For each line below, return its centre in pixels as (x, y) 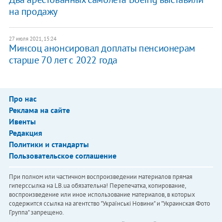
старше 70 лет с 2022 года (63, 60)
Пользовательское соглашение (62, 156)
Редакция (25, 133)
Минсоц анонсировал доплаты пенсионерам (102, 48)
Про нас (23, 99)
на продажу (33, 12)
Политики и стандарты (49, 144)
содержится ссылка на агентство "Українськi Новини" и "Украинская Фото (109, 204)
